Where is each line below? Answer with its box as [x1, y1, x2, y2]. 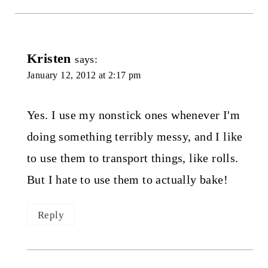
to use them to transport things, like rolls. [26, 151, 239, 165]
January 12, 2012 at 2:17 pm [26, 69, 141, 80]
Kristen [26, 50, 71, 66]
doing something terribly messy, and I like [26, 129, 243, 143]
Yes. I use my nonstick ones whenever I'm [26, 108, 240, 121]
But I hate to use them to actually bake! [26, 172, 228, 186]
